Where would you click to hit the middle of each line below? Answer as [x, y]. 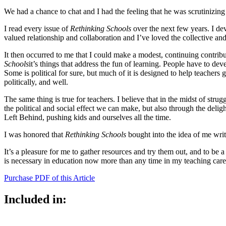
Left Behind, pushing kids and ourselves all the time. [88, 117]
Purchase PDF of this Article [49, 178]
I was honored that [35, 134]
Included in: [35, 199]
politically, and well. [36, 82]
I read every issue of [37, 28]
